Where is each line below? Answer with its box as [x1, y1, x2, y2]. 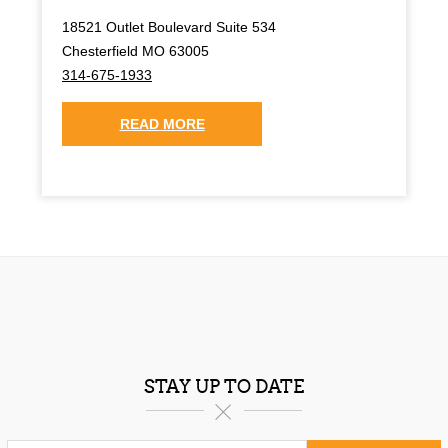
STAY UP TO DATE [144, 375, 304, 398]
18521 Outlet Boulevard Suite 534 [62, 18, 276, 35]
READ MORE [119, 115, 205, 132]
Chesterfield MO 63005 [62, 42, 209, 59]
